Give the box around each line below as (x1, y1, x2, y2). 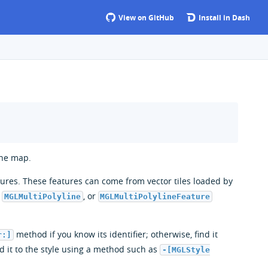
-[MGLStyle (162, 245, 210, 254)
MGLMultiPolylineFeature (100, 191, 211, 201)
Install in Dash (197, 13, 250, 23)
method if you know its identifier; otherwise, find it (14, 228, 218, 240)
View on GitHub (117, 13, 174, 23)
